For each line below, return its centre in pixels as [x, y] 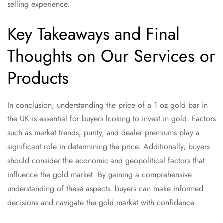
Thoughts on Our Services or [111, 56]
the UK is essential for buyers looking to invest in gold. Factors [111, 118]
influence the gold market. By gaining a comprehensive [100, 174]
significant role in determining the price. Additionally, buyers [109, 146]
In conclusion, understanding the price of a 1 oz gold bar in [108, 105]
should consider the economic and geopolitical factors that [106, 160]
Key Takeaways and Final [94, 34]
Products [38, 78]
